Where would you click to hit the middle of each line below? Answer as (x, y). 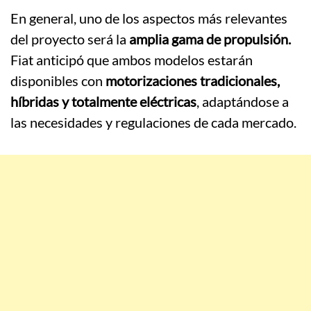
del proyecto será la (68, 39)
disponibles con (57, 81)
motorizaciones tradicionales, (191, 81)
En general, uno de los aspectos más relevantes (149, 18)
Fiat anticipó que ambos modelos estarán (132, 60)
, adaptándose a (243, 102)
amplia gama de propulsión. (209, 39)
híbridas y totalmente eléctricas (103, 102)
